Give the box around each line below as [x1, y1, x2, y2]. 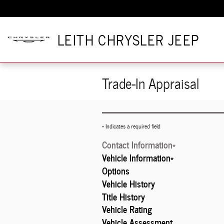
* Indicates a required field [102, 121, 160, 131]
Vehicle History [102, 176, 155, 190]
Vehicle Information [102, 150, 170, 165]
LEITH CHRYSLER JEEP [57, 28, 200, 51]
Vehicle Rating [102, 202, 152, 216]
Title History [102, 189, 145, 203]
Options [102, 163, 129, 177]
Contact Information [102, 137, 172, 152]
